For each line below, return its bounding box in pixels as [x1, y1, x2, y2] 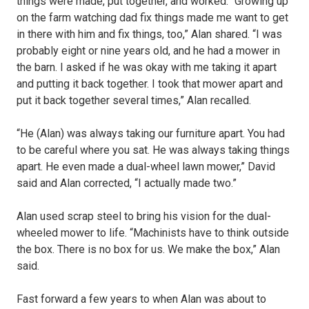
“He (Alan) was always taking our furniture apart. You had [17, 127, 285, 141]
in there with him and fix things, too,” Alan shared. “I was [17, 28, 282, 41]
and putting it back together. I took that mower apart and [17, 77, 283, 91]
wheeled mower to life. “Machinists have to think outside [17, 226, 289, 240]
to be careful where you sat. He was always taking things [17, 143, 290, 157]
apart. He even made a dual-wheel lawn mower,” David [17, 160, 275, 174]
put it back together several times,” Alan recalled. [17, 94, 251, 108]
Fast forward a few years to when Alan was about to [17, 292, 266, 306]
